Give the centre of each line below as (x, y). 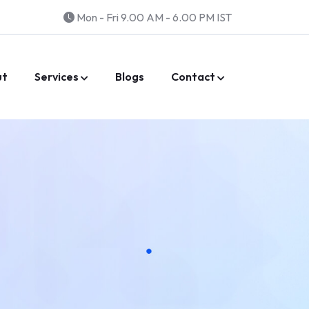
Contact (193, 76)
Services (57, 76)
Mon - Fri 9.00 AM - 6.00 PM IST (153, 17)
